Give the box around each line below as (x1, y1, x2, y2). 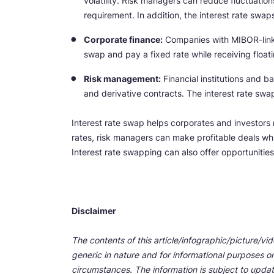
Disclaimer (72, 205, 116, 216)
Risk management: (84, 73, 161, 84)
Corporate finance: (84, 34, 163, 45)
